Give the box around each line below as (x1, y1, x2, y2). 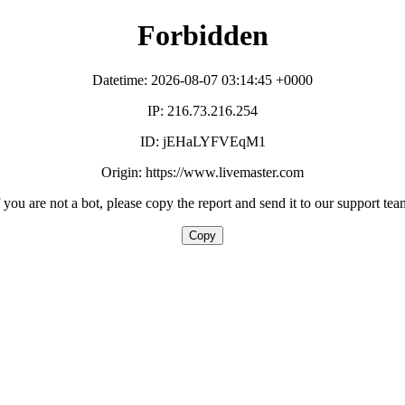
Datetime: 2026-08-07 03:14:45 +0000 (92, 71, 313, 88)
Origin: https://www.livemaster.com (101, 164, 304, 180)
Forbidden (137, 19, 268, 52)
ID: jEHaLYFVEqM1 (139, 133, 266, 149)
